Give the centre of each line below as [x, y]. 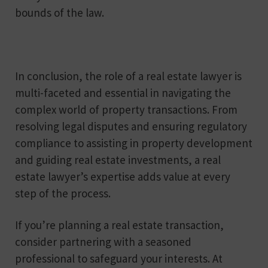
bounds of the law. [60, 13]
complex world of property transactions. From [126, 110]
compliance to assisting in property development [134, 143]
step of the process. [63, 194]
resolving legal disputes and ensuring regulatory [131, 127]
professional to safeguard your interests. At [119, 259]
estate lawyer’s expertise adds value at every [123, 177]
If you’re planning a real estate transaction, [119, 225]
